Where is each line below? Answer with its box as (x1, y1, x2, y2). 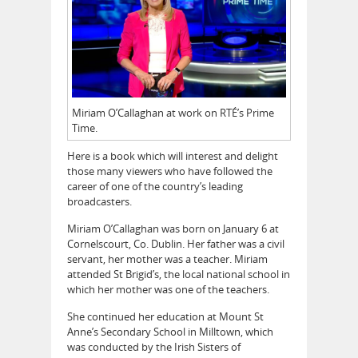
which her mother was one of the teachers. (67, 281, 269, 296)
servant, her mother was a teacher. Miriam (67, 251, 268, 266)
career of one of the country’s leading (67, 178, 243, 193)
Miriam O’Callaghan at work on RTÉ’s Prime (72, 105, 274, 120)
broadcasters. (67, 193, 132, 209)
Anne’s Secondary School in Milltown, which (67, 324, 273, 339)
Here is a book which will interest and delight (67, 148, 278, 163)
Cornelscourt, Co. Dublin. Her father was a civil (67, 236, 284, 251)
